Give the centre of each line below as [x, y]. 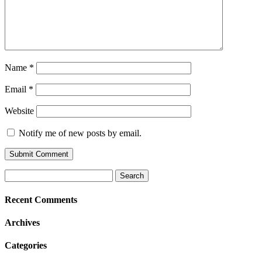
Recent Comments [41, 199]
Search [17, 174]
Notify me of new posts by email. [80, 133]
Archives [22, 222]
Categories [26, 246]
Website [19, 111]
